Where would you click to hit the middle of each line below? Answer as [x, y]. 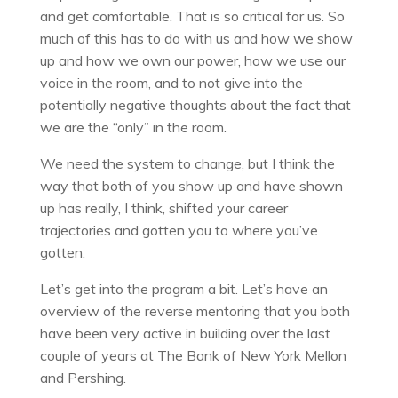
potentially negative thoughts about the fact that [195, 104]
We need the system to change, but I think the [187, 163]
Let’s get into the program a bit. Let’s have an [183, 288]
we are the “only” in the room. [133, 127]
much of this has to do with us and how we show [196, 38]
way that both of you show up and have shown [191, 185]
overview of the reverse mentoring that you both [195, 310]
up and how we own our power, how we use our [192, 60]
